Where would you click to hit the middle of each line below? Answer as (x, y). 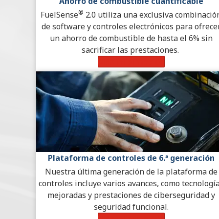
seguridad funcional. (131, 207)
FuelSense (59, 15)
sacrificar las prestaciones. (131, 50)
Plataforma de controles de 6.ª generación (131, 158)
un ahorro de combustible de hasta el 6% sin (131, 38)
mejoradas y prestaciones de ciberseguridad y (131, 195)
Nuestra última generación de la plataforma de (131, 172)
